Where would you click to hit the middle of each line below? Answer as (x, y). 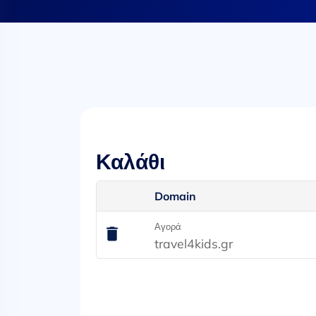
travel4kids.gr (194, 243)
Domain (176, 196)
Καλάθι (131, 162)
